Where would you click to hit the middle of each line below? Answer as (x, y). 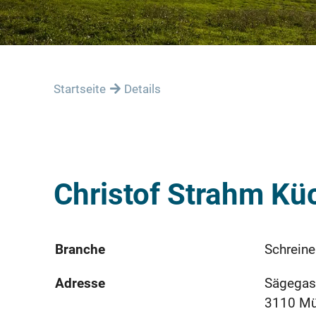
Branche (80, 249)
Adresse (80, 283)
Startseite (80, 89)
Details (143, 89)
